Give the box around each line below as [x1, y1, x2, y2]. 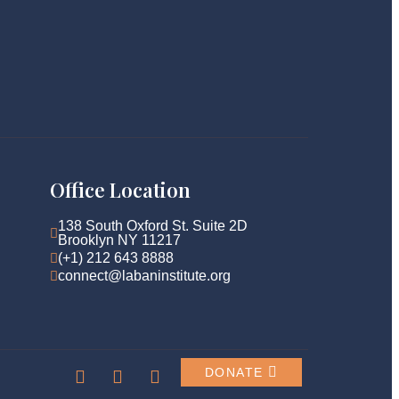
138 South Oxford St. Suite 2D [57, 218, 248, 233]
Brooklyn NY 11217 [57, 232, 181, 248]
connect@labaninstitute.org [57, 268, 231, 283]
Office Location [49, 176, 191, 203]
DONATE [205, 365, 264, 379]
